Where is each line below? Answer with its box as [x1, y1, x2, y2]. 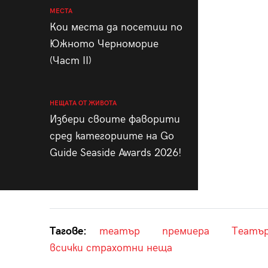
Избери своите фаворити [49, 112, 180, 126]
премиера [162, 224, 209, 237]
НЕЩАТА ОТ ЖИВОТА [49, 99, 117, 107]
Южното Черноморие [49, 37, 159, 50]
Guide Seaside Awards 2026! [49, 146, 182, 159]
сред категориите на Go [49, 129, 174, 142]
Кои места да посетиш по [49, 20, 182, 33]
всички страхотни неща [49, 241, 172, 254]
